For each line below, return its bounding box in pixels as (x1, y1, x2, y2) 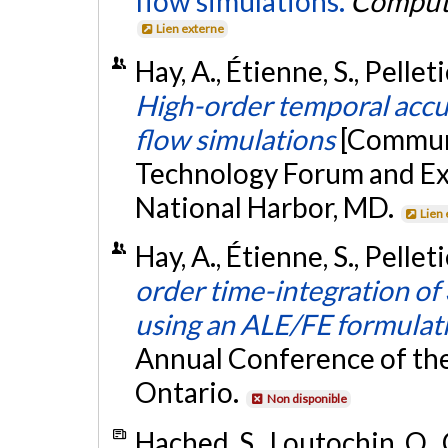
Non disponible (266, 391, 347, 407)
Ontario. (134, 375, 244, 410)
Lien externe (156, 20, 225, 36)
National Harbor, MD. (134, 190, 399, 224)
